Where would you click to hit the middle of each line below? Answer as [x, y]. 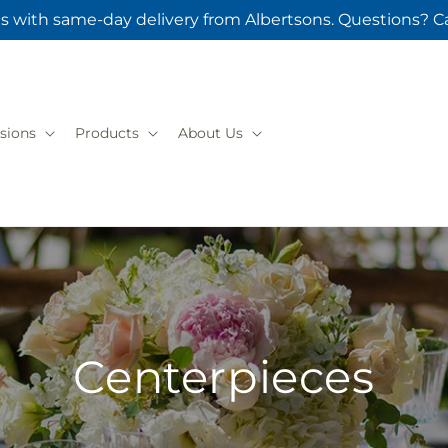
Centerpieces [224, 376]
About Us [210, 133]
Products [106, 133]
